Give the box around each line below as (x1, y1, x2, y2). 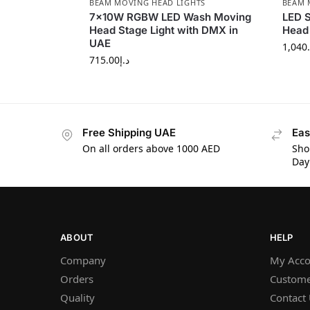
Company (60, 253, 106, 268)
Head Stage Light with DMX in (89, 24, 238, 37)
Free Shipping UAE (82, 126, 176, 140)
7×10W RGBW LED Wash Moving (89, 10, 251, 24)
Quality (60, 291, 95, 305)
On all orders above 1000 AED (82, 141, 220, 155)
